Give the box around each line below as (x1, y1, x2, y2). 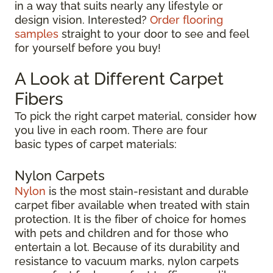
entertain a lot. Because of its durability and (15, 241, 239, 253)
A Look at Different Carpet (15, 69, 224, 89)
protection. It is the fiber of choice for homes (15, 213, 246, 225)
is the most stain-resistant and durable (46, 185, 249, 197)
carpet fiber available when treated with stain (15, 199, 250, 211)
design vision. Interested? (15, 13, 150, 26)
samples (15, 27, 58, 40)
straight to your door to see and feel (58, 27, 249, 40)
